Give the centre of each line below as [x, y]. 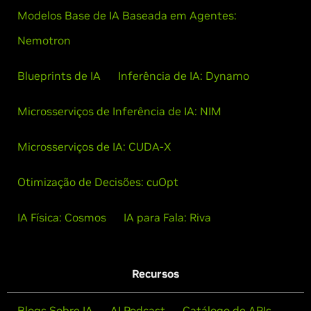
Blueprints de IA [59, 76]
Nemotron [44, 40]
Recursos [155, 274]
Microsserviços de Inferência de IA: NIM [119, 111]
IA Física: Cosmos [62, 217]
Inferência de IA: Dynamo [184, 76]
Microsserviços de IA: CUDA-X [94, 146]
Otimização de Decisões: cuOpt [98, 182]
